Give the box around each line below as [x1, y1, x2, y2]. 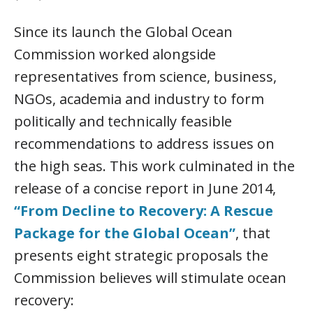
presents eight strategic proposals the [14, 246, 268, 265]
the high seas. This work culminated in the [14, 156, 295, 175]
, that [235, 224, 270, 242]
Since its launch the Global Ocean [14, 22, 233, 41]
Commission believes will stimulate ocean [14, 268, 286, 287]
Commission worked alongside [14, 45, 216, 64]
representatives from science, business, [14, 67, 277, 86]
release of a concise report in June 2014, [14, 179, 276, 198]
